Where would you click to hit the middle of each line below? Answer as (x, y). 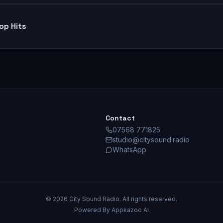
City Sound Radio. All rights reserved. (122, 199)
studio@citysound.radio (151, 140)
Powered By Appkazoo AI (111, 210)
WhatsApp (129, 150)
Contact (120, 118)
